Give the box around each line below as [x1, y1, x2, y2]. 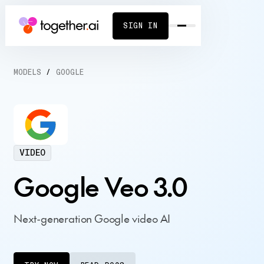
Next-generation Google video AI [13, 211, 171, 226]
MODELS [13, 68, 42, 77]
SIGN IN [123, 21, 158, 30]
